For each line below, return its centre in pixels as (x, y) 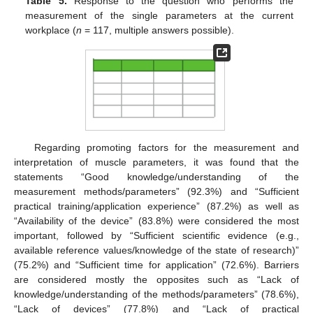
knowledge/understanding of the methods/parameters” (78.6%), (156, 294)
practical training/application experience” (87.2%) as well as (156, 206)
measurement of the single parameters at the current (159, 16)
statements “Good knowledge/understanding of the (156, 177)
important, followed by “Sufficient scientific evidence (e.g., (156, 236)
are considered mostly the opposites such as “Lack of (156, 280)
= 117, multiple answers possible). (158, 30)
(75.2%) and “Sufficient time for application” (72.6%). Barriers (156, 265)
